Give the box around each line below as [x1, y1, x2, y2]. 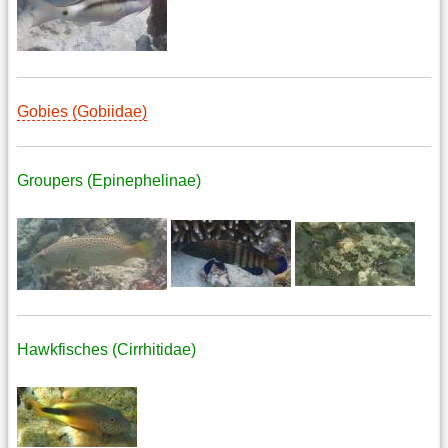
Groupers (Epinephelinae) [17, 171, 201, 189]
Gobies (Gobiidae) [17, 103, 147, 121]
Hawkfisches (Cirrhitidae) [17, 341, 196, 359]
